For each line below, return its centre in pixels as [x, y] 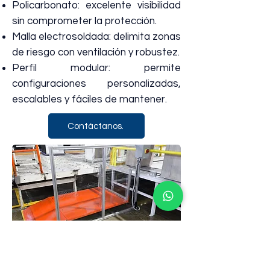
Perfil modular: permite [96, 68]
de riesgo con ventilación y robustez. [96, 52]
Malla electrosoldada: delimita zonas [96, 37]
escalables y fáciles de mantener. [89, 99]
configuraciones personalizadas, [96, 84]
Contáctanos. [95, 126]
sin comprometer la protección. [84, 21]
